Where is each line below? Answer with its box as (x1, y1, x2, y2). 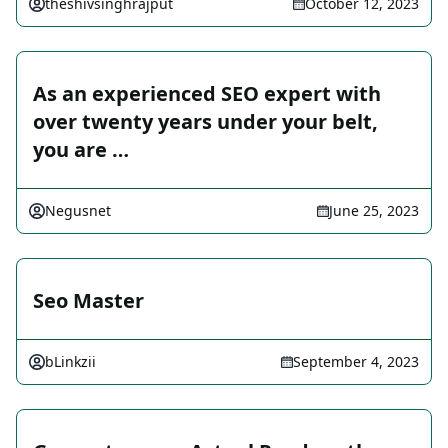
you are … (33, 136, 129, 164)
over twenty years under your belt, (33, 108, 378, 136)
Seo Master (33, 287, 144, 315)
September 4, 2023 (293, 352, 419, 372)
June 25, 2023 (329, 201, 419, 221)
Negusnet (45, 201, 111, 221)
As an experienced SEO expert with (33, 80, 381, 108)
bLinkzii (45, 352, 96, 372)
